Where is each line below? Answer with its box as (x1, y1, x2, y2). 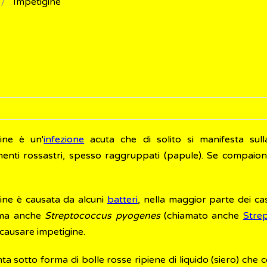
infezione (44, 133, 85, 145)
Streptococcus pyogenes (45, 210, 160, 222)
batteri (107, 194, 138, 206)
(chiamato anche (160, 210, 243, 222)
